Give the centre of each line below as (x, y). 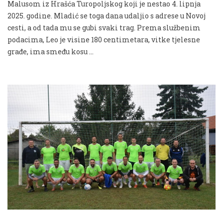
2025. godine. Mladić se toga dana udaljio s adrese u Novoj (107, 15)
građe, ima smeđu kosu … (51, 51)
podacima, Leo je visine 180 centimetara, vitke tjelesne (104, 39)
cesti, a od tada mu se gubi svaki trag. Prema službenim (104, 27)
